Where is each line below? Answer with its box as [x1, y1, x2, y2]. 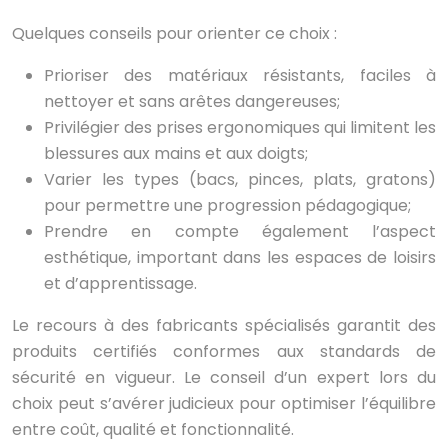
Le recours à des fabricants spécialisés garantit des [12, 314, 436, 338]
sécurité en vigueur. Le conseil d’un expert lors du [12, 366, 436, 390]
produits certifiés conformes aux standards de [12, 340, 436, 364]
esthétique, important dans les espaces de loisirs [44, 246, 436, 270]
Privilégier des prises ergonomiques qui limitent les [44, 116, 436, 140]
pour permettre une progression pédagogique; [44, 194, 411, 218]
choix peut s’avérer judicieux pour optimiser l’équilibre [12, 392, 436, 416]
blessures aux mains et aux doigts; [44, 142, 308, 166]
